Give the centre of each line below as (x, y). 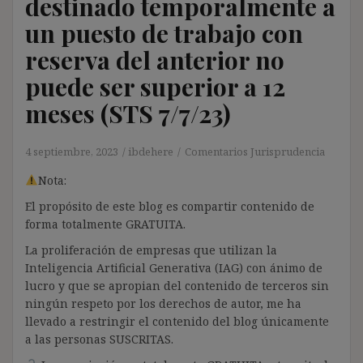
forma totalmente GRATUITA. (105, 224)
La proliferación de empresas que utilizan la (151, 250)
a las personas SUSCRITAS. (99, 339)
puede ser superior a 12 (155, 86)
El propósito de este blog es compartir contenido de (170, 206)
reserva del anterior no (155, 60)
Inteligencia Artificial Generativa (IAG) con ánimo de (174, 267)
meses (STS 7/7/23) (128, 113)
